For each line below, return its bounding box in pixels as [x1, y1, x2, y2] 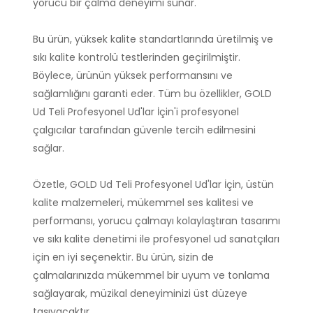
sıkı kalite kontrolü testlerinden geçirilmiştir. [33, 50, 240, 65]
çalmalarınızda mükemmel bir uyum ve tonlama [33, 268, 270, 283]
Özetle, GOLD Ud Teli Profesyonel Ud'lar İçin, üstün [33, 177, 274, 192]
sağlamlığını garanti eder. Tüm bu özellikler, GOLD [33, 87, 272, 101]
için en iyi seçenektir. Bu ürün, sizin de [33, 250, 214, 265]
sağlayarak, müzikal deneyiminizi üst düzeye [33, 286, 247, 301]
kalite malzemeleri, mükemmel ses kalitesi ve [33, 196, 254, 210]
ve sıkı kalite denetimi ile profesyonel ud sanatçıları [33, 232, 279, 247]
